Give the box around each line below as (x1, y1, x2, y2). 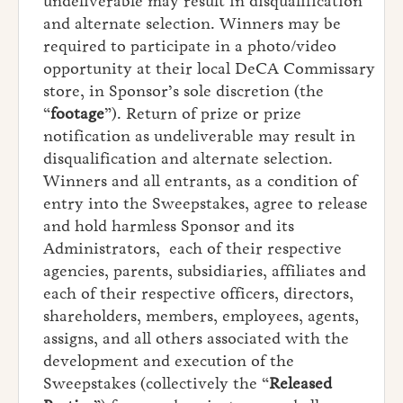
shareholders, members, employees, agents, (43, 306, 359, 327)
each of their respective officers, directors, (43, 283, 354, 304)
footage (50, 103, 104, 124)
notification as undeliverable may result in (43, 126, 355, 147)
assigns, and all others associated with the (43, 328, 349, 349)
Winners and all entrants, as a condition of (43, 171, 357, 192)
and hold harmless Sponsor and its (43, 216, 294, 237)
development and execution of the (43, 351, 294, 372)
